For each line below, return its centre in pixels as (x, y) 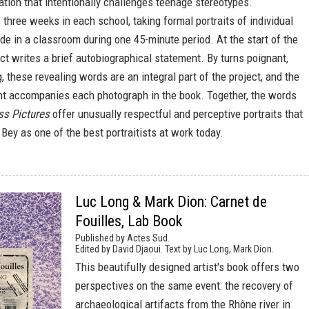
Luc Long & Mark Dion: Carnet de (171, 202)
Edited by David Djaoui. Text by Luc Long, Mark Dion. (175, 249)
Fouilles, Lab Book (129, 221)
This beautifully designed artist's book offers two (187, 267)
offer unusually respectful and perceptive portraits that (176, 114)
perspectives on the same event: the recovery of (184, 286)
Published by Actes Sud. (122, 238)
